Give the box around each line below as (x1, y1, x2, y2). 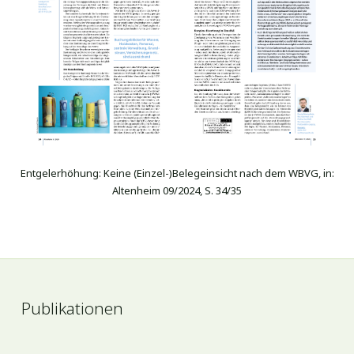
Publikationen (21, 296, 123, 319)
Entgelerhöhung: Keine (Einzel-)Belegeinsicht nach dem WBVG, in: (20, 165, 334, 180)
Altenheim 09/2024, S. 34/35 (112, 183, 242, 198)
